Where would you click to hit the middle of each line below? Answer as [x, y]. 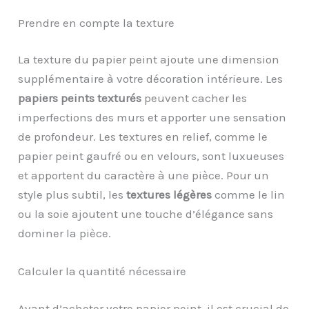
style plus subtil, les [72, 195]
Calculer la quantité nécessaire [102, 271]
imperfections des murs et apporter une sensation [152, 118]
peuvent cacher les [195, 98]
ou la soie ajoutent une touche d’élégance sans [146, 214]
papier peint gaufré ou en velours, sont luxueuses [151, 156]
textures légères [169, 195]
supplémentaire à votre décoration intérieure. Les [151, 79]
